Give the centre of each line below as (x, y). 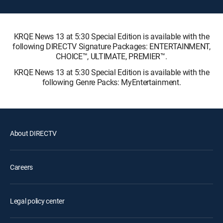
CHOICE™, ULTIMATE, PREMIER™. (111, 56)
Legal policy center (37, 201)
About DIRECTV (33, 133)
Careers (22, 167)
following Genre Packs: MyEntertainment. (111, 82)
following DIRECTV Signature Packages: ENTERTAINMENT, (111, 46)
